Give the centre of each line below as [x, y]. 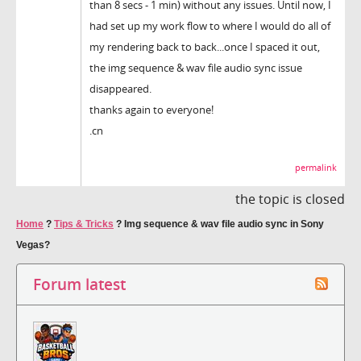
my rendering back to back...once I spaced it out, [205, 46]
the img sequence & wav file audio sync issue [196, 67]
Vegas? [33, 245]
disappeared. [120, 88]
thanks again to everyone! [151, 109]
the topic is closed [290, 199]
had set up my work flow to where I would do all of [210, 25]
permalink [316, 167]
